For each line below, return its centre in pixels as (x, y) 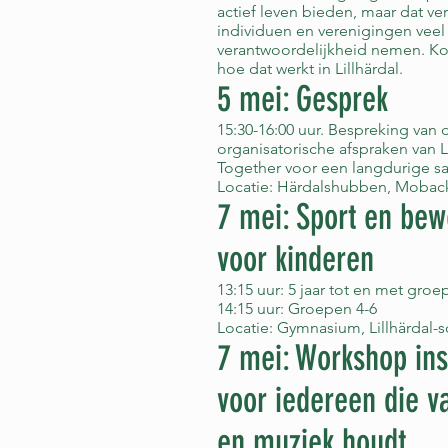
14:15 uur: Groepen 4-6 (297, 308)
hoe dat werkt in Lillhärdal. (310, 68)
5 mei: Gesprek (302, 99)
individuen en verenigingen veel (331, 30)
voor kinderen (295, 259)
